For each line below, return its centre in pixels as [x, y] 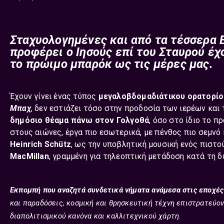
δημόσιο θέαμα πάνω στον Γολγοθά [80, 120]
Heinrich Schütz [40, 144]
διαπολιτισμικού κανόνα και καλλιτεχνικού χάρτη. [96, 216]
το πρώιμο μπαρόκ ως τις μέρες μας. [111, 64]
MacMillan [29, 156]
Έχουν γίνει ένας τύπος [54, 96]
